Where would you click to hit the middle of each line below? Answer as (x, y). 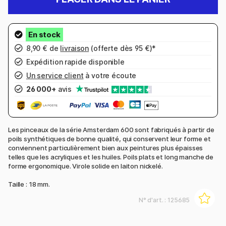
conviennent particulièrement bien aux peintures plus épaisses (106, 148)
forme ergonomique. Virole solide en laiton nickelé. (86, 166)
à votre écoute (110, 76)
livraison (75, 48)
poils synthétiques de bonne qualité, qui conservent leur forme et (109, 138)
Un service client (55, 76)
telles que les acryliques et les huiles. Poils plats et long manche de (111, 157)
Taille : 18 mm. (29, 184)
